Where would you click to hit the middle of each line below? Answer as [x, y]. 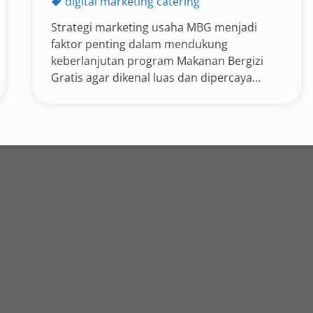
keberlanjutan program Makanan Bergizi [158, 61]
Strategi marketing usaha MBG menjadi [154, 27]
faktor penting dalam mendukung [140, 44]
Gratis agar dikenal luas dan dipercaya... [156, 78]
